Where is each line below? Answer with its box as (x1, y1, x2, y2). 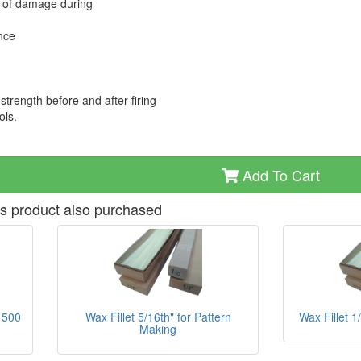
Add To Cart (238, 164, 320, 185)
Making (139, 320, 176, 337)
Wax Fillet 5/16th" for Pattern (85, 308, 231, 325)
